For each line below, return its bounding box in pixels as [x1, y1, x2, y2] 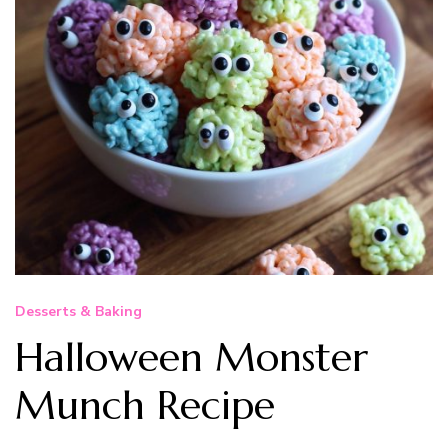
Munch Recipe [15, 379, 275, 430]
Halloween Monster [15, 331, 368, 382]
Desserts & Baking [15, 301, 142, 321]
